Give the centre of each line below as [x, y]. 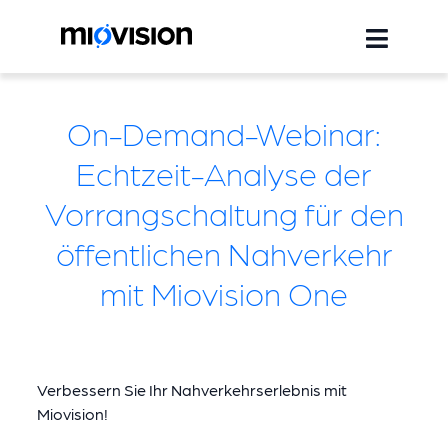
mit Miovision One [224, 292]
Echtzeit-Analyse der [224, 172]
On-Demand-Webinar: [224, 132]
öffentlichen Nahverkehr [224, 252]
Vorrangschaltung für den [224, 212]
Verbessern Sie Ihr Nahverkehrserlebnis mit [191, 389]
